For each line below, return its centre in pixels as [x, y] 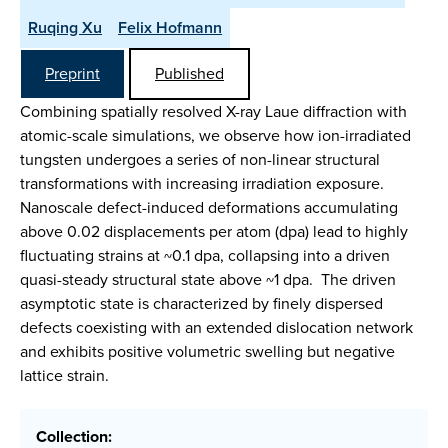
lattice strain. [64, 375]
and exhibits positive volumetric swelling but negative [207, 351]
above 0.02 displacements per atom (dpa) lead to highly [214, 231]
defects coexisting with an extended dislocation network [216, 327]
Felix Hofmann [170, 27]
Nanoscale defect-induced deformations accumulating [209, 207]
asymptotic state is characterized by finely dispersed [201, 303]
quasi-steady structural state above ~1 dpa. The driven [208, 279]
